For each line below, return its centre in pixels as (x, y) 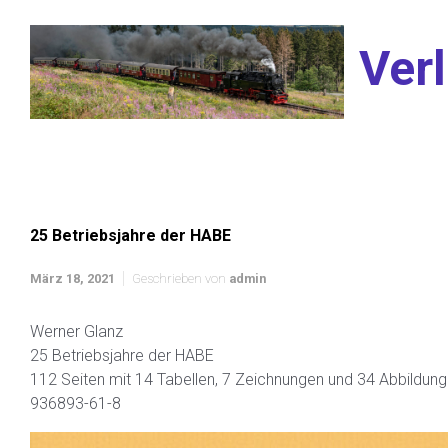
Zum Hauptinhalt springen (119, 25)
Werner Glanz (76, 332)
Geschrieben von (180, 279)
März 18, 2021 (72, 279)
